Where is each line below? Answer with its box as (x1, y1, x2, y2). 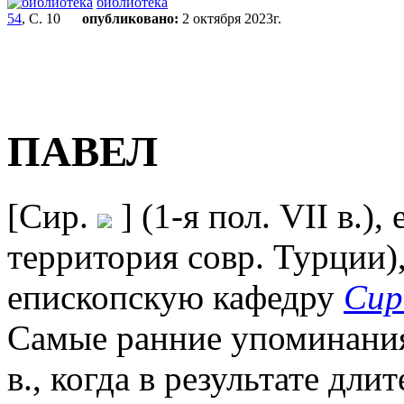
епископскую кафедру (7, 277, 344, 317)
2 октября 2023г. (179, 11, 281, 26)
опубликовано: (82, 11, 179, 26)
